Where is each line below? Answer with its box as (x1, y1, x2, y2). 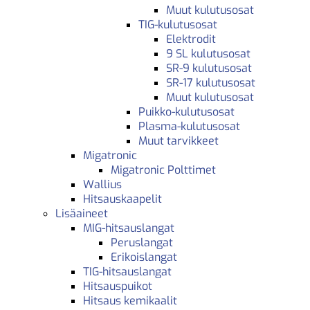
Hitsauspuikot (83, 279, 152, 294)
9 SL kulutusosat (166, 46, 250, 62)
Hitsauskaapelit (83, 192, 162, 207)
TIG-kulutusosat (138, 17, 217, 33)
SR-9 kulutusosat (166, 61, 252, 76)
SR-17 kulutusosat (166, 75, 255, 91)
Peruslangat (111, 235, 173, 250)
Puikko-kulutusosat (138, 104, 235, 120)
